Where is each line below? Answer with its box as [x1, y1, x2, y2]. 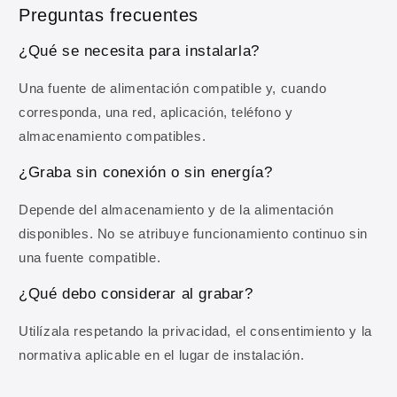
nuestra [127, 152, 167, 163]
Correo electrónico [39, 33, 153, 48]
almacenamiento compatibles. [19, 128, 206, 144]
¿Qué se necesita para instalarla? [19, 43, 260, 60]
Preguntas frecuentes [19, 5, 198, 26]
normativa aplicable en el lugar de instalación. [19, 347, 305, 363]
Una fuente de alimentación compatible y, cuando [19, 81, 327, 97]
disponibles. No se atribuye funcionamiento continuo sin [19, 226, 369, 242]
